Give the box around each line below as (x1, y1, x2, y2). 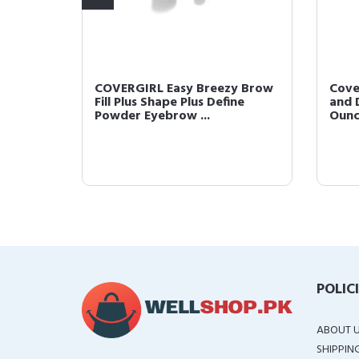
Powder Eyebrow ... (95, 106, 210, 127)
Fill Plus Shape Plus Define (95, 92, 244, 113)
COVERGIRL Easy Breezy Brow (95, 79, 273, 99)
